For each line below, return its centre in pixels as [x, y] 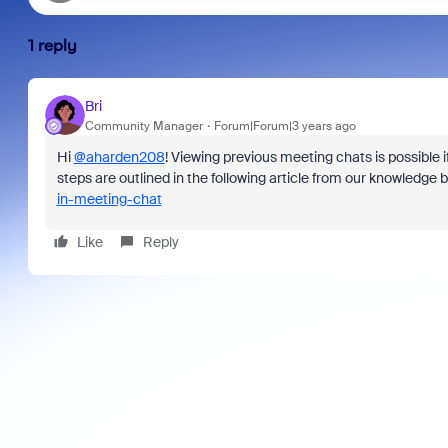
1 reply [52, 45]
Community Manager [143, 125]
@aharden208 [119, 157]
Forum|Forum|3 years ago [284, 125]
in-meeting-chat [109, 199]
